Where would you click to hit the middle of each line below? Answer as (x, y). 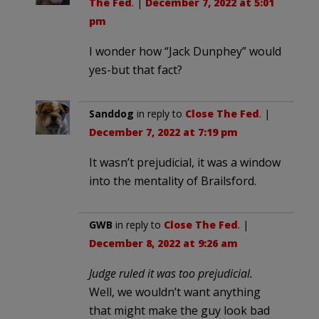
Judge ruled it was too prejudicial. (171, 273)
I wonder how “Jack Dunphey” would (185, 51)
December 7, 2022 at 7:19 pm (163, 132)
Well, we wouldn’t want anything (175, 292)
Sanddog (111, 113)
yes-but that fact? (136, 69)
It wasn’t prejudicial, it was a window (185, 162)
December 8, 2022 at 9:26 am (163, 243)
